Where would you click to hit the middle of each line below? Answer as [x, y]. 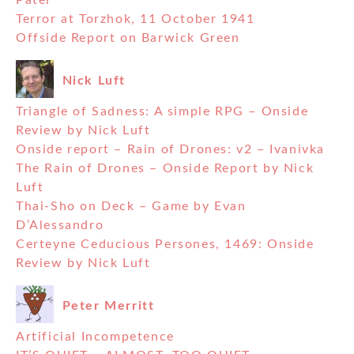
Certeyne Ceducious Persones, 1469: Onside [165, 245]
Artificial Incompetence [95, 337]
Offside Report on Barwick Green [128, 38]
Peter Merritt [108, 305]
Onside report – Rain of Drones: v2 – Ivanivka [170, 150]
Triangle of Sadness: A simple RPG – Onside [162, 112]
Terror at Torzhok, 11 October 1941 [136, 19]
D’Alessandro [60, 226]
